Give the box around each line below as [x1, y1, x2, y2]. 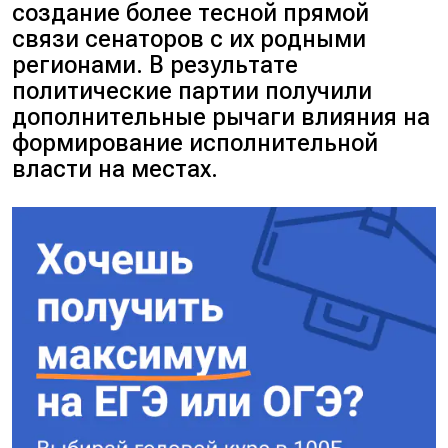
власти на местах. [12, 155, 219, 184]
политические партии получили [12, 77, 373, 106]
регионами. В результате [12, 51, 299, 80]
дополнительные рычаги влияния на [12, 103, 431, 132]
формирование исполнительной [12, 129, 379, 158]
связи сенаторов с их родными [12, 25, 367, 54]
